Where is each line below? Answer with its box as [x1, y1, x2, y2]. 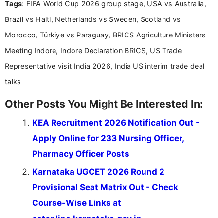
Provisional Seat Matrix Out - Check [32, 182, 178, 192]
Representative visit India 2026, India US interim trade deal [5, 61, 205, 70]
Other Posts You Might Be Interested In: [5, 97, 203, 110]
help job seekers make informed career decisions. [47, 9, 199, 17]
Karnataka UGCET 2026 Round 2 [32, 166, 164, 177]
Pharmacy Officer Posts [32, 148, 129, 159]
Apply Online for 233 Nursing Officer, [32, 133, 184, 143]
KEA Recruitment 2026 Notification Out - [32, 117, 200, 127]
